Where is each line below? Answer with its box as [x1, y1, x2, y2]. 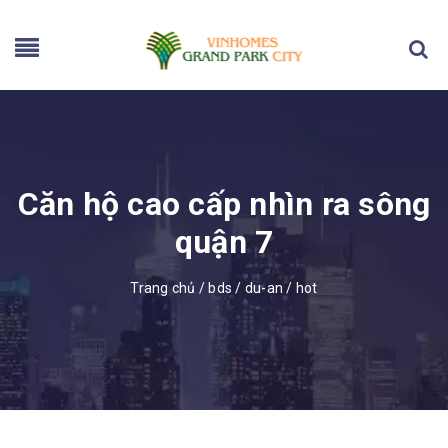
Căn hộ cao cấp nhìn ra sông [17, 185, 431, 223]
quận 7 [174, 223, 274, 261]
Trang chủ [130, 280, 196, 296]
